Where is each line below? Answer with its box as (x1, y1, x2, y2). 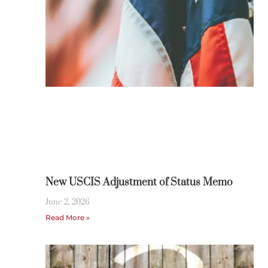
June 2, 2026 (45, 197, 90, 208)
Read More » (45, 213, 90, 223)
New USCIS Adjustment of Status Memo (45, 176, 233, 190)
